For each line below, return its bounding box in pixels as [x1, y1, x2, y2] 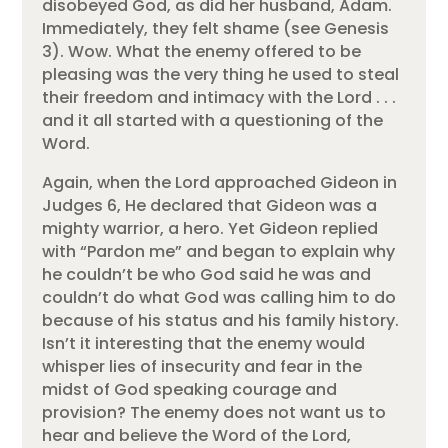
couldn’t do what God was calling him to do [42, 285, 397, 309]
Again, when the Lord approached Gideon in [42, 170, 398, 194]
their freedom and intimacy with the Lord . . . [42, 85, 397, 109]
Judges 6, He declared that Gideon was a [42, 193, 378, 217]
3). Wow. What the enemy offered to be [42, 39, 362, 63]
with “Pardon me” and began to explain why [42, 239, 396, 263]
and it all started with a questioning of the [42, 108, 384, 132]
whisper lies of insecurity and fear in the [42, 354, 363, 378]
